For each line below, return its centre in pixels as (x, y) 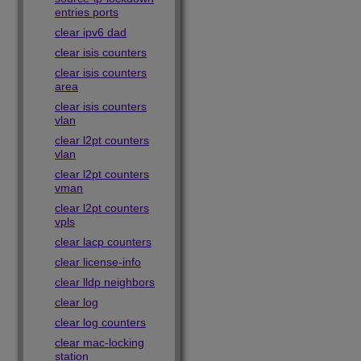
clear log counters (100, 322)
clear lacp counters (103, 242)
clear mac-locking (100, 342)
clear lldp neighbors (105, 282)
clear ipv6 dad (91, 32)
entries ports (87, 12)
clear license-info (98, 262)
